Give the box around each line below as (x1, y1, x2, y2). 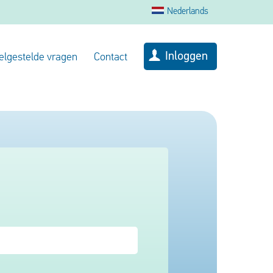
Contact (94, 52, 127, 63)
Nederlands (167, 7, 208, 16)
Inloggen (165, 50, 208, 63)
